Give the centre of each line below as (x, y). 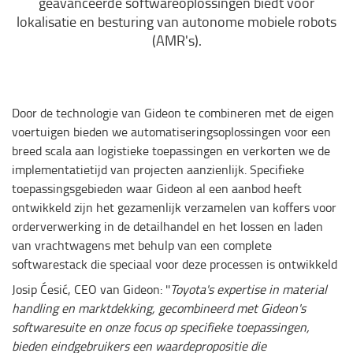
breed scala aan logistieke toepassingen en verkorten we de (171, 150)
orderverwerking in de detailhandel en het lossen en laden (167, 226)
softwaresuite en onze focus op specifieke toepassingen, (161, 327)
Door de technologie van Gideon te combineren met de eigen (173, 113)
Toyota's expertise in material (249, 289)
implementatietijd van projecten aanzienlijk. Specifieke (158, 169)
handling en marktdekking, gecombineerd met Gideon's (159, 308)
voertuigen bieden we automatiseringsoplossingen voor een (171, 132)
